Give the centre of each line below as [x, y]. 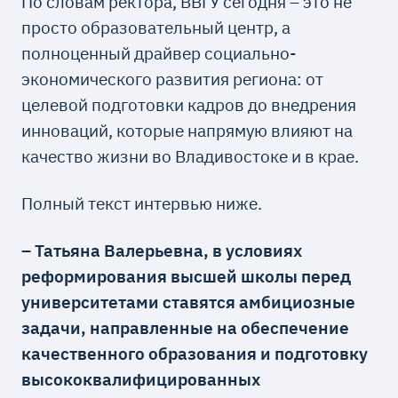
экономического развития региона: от [173, 78]
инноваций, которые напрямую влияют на [187, 130]
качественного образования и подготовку [195, 354]
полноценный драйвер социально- [159, 52]
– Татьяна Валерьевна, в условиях [162, 251]
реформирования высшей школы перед [187, 276]
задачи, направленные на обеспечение [186, 328]
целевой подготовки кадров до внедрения [189, 104]
